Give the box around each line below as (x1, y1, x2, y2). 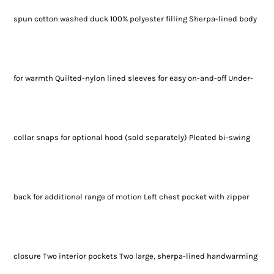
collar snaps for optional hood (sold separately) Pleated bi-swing (13, 133, 250, 143)
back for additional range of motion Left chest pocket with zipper (13, 192, 250, 202)
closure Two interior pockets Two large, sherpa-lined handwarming (13, 251, 257, 261)
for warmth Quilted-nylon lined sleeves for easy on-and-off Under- (13, 73, 253, 83)
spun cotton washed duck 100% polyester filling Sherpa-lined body (13, 14, 257, 24)
